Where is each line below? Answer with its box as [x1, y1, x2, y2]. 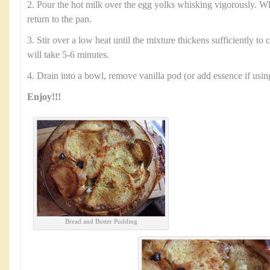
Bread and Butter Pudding [64, 218, 137, 225]
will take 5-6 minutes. [27, 49, 109, 60]
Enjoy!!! [27, 92, 61, 102]
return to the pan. [27, 14, 92, 25]
